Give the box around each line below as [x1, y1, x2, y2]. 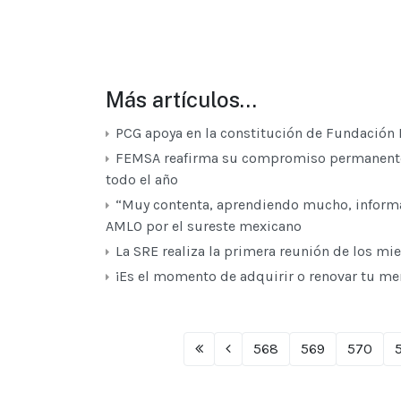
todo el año [106, 171, 178, 189]
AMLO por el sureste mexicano [106, 218, 305, 235]
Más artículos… [106, 87, 257, 113]
